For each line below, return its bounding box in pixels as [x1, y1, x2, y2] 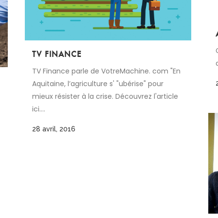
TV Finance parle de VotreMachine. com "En [32, 66, 181, 76]
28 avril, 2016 [32, 125, 75, 133]
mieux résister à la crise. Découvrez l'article [32, 91, 178, 102]
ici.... [32, 104, 45, 114]
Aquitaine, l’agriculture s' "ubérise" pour [32, 79, 163, 89]
